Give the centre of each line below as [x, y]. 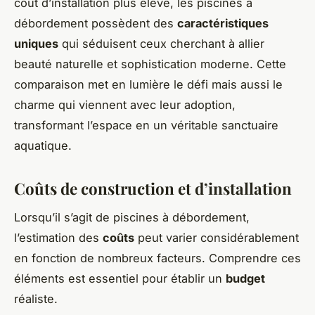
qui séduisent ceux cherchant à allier [161, 43]
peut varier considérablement [217, 237]
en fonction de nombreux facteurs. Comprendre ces [157, 258]
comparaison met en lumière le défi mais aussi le [148, 84]
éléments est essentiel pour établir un [120, 278]
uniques [36, 43]
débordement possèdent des [96, 23]
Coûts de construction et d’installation [153, 188]
